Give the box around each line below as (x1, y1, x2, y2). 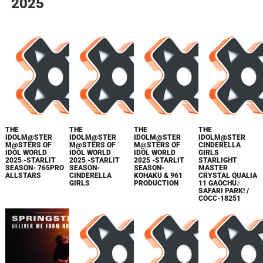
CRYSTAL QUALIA (198, 171, 258, 180)
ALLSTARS (5, 171, 41, 180)
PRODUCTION (134, 178, 179, 187)
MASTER (198, 163, 228, 172)
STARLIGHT (198, 156, 238, 164)
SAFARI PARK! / (198, 186, 249, 195)
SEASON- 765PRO (5, 163, 64, 172)
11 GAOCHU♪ (198, 178, 241, 187)
